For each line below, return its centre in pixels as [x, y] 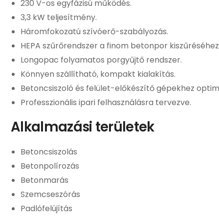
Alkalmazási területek [83, 127]
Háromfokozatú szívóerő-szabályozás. [94, 31]
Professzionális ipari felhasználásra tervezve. [106, 102]
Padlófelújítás [46, 208]
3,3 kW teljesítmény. [59, 17]
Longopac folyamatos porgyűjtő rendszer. [101, 60]
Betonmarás [44, 180]
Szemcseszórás [50, 194]
